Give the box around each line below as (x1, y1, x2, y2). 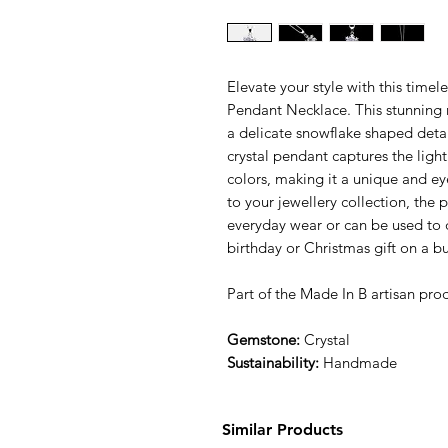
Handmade (323, 353, 397, 373)
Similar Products (222, 420, 343, 440)
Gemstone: (227, 330, 300, 350)
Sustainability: (227, 353, 323, 373)
